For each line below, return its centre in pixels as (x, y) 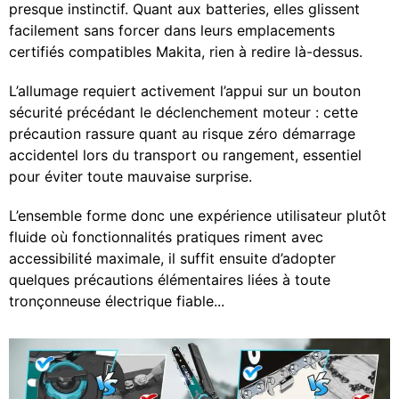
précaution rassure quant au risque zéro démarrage (182, 134)
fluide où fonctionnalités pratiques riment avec (166, 237)
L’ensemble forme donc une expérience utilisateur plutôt (198, 216)
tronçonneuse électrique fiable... (117, 301)
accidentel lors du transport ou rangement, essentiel (185, 155)
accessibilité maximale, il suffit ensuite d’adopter (172, 259)
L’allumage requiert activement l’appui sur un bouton (185, 91)
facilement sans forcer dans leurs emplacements (172, 31)
